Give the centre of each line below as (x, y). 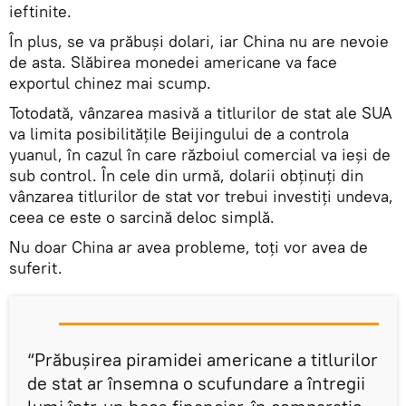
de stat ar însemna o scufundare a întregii (196, 382)
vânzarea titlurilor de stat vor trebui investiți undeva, (201, 196)
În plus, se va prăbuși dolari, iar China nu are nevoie (199, 41)
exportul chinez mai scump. (110, 82)
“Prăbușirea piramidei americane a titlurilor (203, 359)
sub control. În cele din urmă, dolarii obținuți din (186, 175)
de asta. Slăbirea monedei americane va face (173, 62)
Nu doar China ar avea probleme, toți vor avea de (188, 246)
